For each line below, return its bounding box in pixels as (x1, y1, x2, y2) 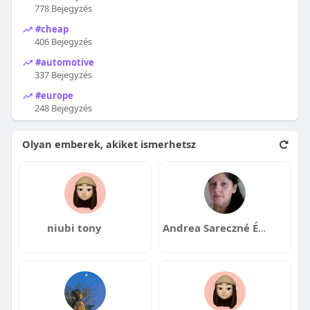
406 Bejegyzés (34, 35, 92, 48)
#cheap (33, 22, 69, 35)
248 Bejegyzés (34, 102, 92, 115)
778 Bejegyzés (34, 2, 92, 15)
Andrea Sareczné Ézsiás (257, 221, 266, 235)
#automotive (33, 55, 94, 69)
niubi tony (47, 221, 102, 235)
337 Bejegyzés (34, 69, 92, 82)
